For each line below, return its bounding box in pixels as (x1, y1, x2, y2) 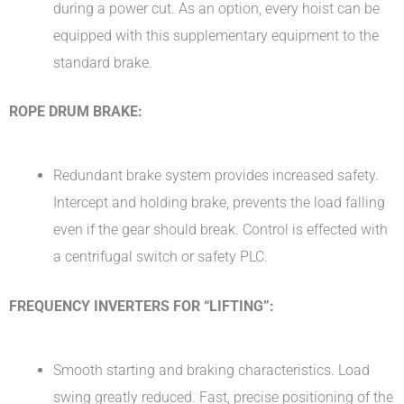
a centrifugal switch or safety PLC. (53, 248, 269, 266)
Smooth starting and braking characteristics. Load (53, 361, 371, 379)
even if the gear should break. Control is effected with (53, 221, 389, 239)
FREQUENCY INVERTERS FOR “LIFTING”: (9, 297, 274, 315)
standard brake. (53, 53, 153, 71)
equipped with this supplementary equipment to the (53, 26, 380, 44)
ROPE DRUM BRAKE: (9, 103, 142, 121)
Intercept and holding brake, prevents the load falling (53, 194, 386, 212)
